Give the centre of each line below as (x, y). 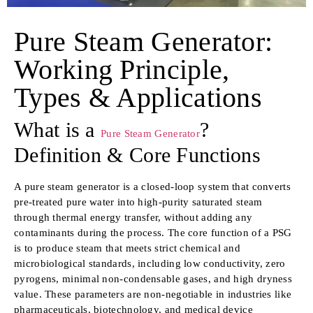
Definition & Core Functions (138, 154)
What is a (57, 129)
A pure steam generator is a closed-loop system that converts (152, 186)
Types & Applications (138, 97)
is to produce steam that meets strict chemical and (127, 248)
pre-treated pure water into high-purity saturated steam (138, 202)
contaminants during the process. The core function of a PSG (153, 232)
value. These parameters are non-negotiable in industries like (153, 294)
